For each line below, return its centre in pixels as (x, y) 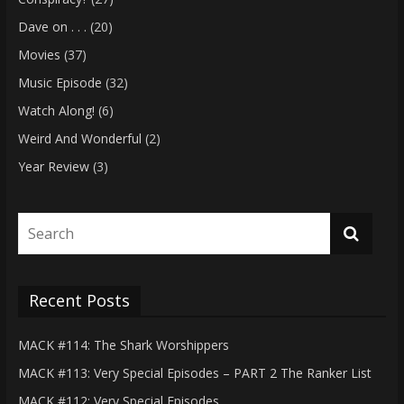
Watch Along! (56, 110)
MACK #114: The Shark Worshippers (123, 344)
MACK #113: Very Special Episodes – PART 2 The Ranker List (194, 372)
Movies (39, 54)
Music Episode (60, 82)
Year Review (53, 166)
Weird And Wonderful (79, 138)
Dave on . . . (52, 26)
